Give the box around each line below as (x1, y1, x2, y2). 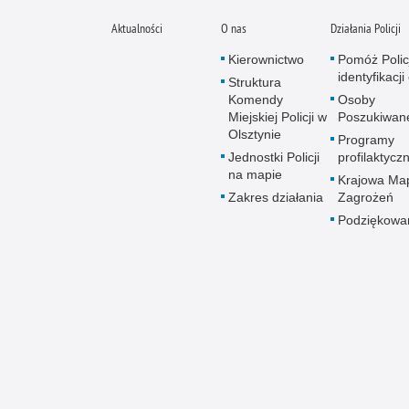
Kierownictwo (228, 52, 304, 67)
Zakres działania (228, 190, 323, 204)
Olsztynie (228, 127, 281, 142)
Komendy (228, 92, 283, 107)
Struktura (228, 75, 281, 89)
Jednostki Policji (228, 150, 320, 164)
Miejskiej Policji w (228, 110, 327, 124)
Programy (338, 132, 394, 147)
